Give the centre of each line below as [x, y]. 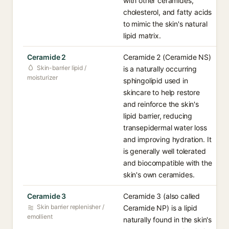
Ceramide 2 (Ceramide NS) [167, 57]
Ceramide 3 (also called [162, 196]
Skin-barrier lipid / [62, 68]
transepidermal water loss [165, 128]
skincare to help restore [162, 92]
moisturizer [43, 77]
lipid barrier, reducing [158, 116]
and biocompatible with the [168, 163]
